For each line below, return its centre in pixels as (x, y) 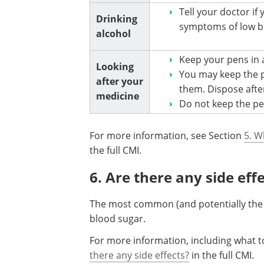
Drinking (117, 19)
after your (120, 81)
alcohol (113, 34)
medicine (118, 96)
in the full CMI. (222, 255)
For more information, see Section (167, 136)
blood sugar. (118, 219)
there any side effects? (139, 255)
